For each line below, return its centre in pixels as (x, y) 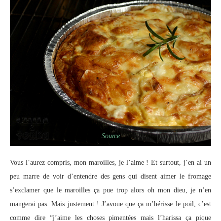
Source (110, 136)
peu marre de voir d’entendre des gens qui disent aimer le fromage (110, 177)
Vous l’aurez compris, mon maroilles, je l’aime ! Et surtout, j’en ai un (110, 163)
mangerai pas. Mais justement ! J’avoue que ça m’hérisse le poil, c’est (110, 204)
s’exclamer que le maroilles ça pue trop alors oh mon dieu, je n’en (110, 190)
